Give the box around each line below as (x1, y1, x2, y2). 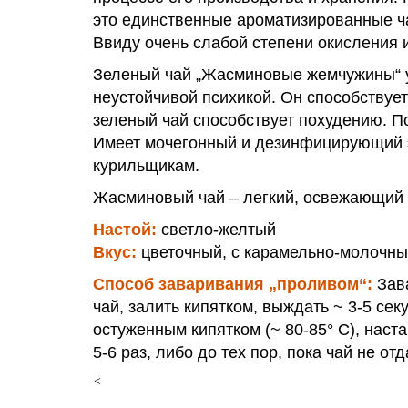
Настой (93, 220, 151, 240)
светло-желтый (157, 220, 276, 240)
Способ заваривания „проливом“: (93, 275, 372, 294)
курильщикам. (93, 157, 199, 176)
